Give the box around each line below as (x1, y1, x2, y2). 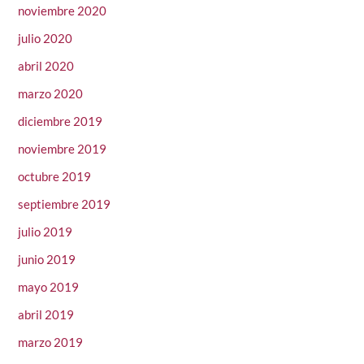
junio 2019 (18, 252, 76, 267)
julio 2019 (18, 224, 73, 240)
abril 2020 (18, 58, 75, 74)
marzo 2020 (18, 86, 84, 102)
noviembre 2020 (18, 3, 107, 19)
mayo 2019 (18, 279, 80, 295)
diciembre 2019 (18, 114, 103, 129)
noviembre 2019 (18, 141, 107, 157)
